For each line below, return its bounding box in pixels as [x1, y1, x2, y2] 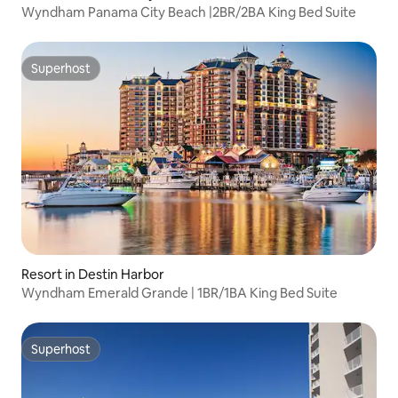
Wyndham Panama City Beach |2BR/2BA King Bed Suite [21, 4, 356, 21]
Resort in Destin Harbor [21, 266, 164, 283]
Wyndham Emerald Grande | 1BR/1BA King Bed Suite [21, 284, 338, 302]
